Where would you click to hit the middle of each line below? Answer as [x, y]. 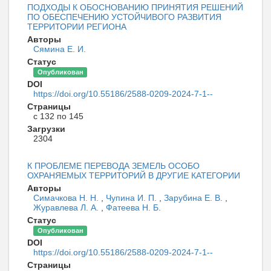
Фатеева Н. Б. [133, 207]
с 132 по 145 [58, 116]
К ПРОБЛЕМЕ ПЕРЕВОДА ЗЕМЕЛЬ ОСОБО [113, 165]
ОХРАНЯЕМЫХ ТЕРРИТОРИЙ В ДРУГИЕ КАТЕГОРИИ [134, 175]
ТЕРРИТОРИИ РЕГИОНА [77, 26]
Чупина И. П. [132, 198]
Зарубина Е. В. [194, 198]
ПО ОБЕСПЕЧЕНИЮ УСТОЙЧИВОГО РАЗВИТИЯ [124, 17]
